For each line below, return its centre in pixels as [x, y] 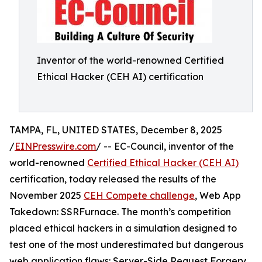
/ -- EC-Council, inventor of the [165, 146]
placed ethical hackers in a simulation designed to [123, 228]
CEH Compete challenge [139, 195]
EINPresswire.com [55, 146]
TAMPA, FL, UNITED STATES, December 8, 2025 [116, 130]
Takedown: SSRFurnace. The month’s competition [120, 212]
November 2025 [46, 195]
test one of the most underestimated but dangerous [126, 244]
